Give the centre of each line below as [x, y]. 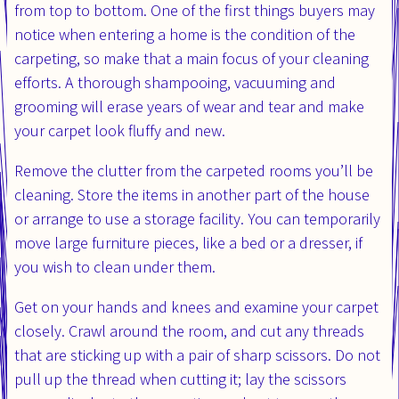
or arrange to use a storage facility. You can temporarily [197, 218]
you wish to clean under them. [115, 266]
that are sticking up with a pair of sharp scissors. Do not [197, 354]
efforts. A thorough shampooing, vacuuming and [175, 81]
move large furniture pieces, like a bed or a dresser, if [188, 242]
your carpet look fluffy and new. [120, 130]
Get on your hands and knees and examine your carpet [196, 306]
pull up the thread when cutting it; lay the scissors [180, 378]
